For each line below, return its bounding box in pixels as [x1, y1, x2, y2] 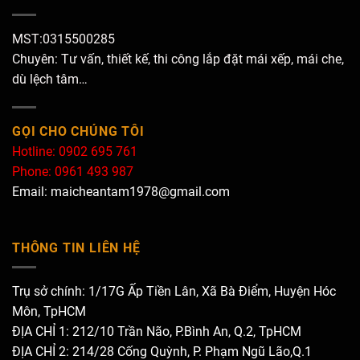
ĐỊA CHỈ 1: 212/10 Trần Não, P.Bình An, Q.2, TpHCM [12, 324, 301, 340]
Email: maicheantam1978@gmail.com [12, 184, 230, 200]
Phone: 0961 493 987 [12, 164, 133, 180]
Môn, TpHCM [12, 304, 86, 320]
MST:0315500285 [12, 31, 115, 47]
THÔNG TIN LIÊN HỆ [12, 239, 141, 256]
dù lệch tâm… [12, 72, 88, 88]
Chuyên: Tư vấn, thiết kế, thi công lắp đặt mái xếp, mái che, [12, 51, 344, 67]
